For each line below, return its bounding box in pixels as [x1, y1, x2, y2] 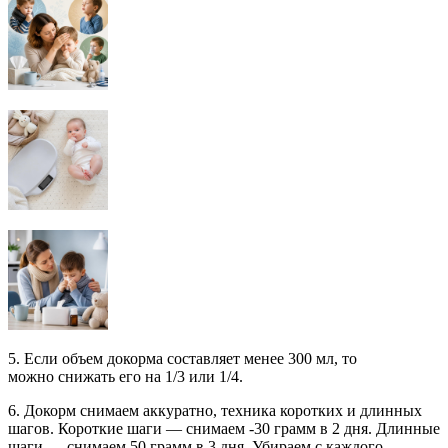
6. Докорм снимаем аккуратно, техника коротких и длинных [8, 401, 422, 419]
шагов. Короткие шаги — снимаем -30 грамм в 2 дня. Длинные [8, 419, 440, 437]
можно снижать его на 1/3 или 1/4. [8, 367, 243, 385]
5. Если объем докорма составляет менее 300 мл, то [8, 349, 357, 367]
